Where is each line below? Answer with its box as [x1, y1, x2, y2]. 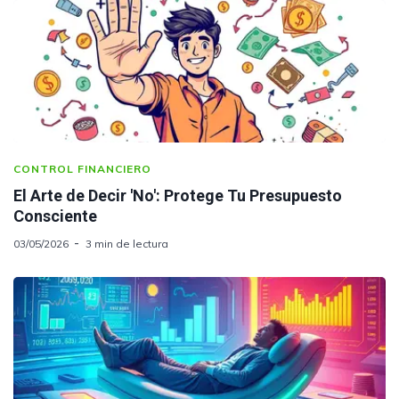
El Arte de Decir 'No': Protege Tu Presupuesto [13, 185, 342, 205]
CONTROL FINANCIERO [13, 161, 151, 175]
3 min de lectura [85, 236, 168, 250]
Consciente [13, 206, 97, 225]
